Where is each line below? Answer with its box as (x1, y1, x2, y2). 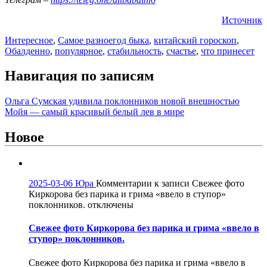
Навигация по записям (5, 68, 154, 84)
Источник (222, 14, 262, 25)
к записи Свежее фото (152, 178, 244, 189)
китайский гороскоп (154, 35, 237, 45)
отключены (85, 200, 133, 210)
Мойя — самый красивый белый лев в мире (5, 107, 184, 117)
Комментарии (96, 178, 152, 189)
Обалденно (5, 45, 50, 56)
